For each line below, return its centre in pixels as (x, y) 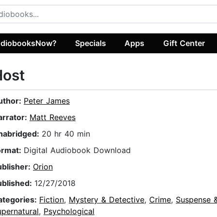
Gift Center (184, 43)
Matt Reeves (53, 117)
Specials (91, 43)
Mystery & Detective (107, 200)
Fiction (52, 200)
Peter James (47, 101)
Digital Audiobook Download (77, 150)
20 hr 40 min (66, 134)
